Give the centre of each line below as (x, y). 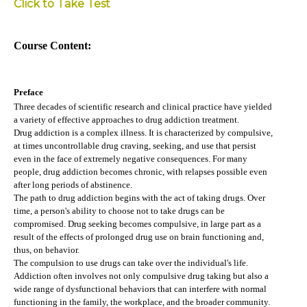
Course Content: (52, 46)
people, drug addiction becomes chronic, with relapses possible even (140, 171)
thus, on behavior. (47, 249)
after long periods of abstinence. (73, 184)
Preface (28, 92)
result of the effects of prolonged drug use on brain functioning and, (139, 236)
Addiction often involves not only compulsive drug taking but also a (141, 275)
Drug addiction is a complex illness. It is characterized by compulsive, (143, 132)
